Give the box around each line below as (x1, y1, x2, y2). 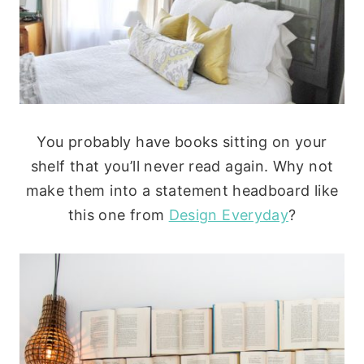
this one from (67, 206, 169, 224)
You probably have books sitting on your (37, 133, 327, 151)
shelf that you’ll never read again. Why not (30, 158, 334, 175)
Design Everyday (168, 206, 289, 224)
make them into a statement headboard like (25, 182, 339, 200)
